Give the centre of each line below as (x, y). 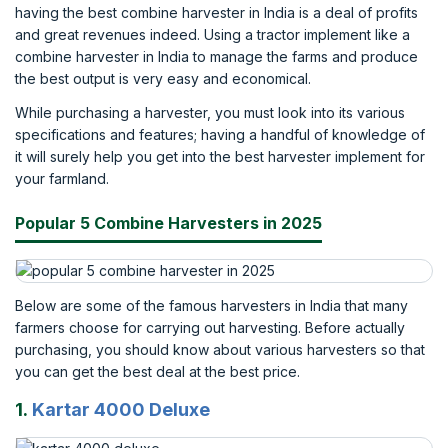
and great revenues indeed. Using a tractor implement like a (212, 34)
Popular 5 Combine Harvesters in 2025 (168, 223)
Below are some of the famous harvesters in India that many (211, 305)
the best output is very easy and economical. (163, 78)
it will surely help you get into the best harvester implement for (220, 156)
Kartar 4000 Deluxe (121, 409)
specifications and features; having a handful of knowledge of (220, 134)
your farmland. (62, 178)
